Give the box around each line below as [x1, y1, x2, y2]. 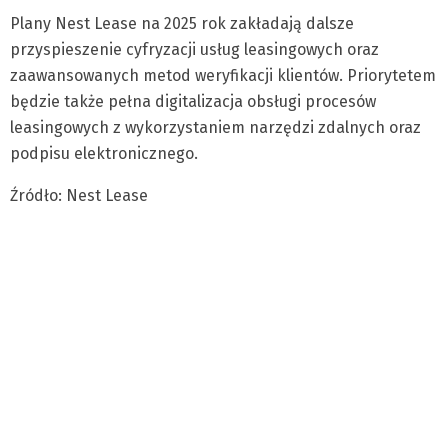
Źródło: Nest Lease [10, 186, 148, 205]
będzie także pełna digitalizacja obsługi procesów [10, 92, 376, 111]
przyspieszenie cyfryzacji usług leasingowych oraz [10, 40, 379, 59]
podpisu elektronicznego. [10, 144, 198, 163]
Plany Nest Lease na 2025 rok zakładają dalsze [10, 14, 354, 33]
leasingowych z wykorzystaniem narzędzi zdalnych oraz [10, 118, 421, 137]
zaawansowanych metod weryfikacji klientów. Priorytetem [10, 66, 436, 85]
